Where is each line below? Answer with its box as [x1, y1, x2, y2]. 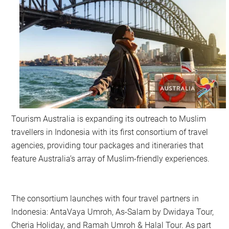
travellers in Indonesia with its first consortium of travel [11, 127, 209, 138]
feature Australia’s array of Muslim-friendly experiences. [11, 154, 212, 164]
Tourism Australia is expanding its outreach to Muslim [11, 114, 207, 124]
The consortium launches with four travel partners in [11, 194, 199, 204]
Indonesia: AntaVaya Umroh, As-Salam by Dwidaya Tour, [11, 207, 214, 217]
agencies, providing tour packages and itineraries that [11, 141, 204, 151]
